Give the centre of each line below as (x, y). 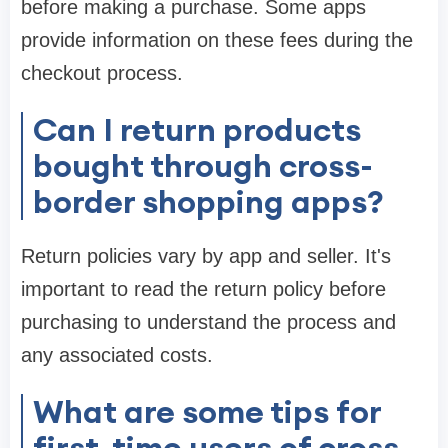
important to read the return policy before (203, 289)
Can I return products (197, 130)
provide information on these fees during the (217, 40)
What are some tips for (207, 412)
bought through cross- (203, 166)
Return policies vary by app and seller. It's (206, 256)
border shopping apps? (208, 202)
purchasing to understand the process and (208, 322)
